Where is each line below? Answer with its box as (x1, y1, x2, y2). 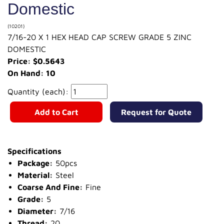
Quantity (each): (7, 86, 71, 96)
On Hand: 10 (7, 68, 55, 77)
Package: (17, 158, 53, 167)
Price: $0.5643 (7, 56, 65, 65)
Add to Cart (34, 107, 78, 116)
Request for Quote (121, 107, 191, 116)
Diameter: (17, 206, 57, 215)
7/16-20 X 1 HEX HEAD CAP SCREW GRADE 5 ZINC (7, 32, 191, 41)
